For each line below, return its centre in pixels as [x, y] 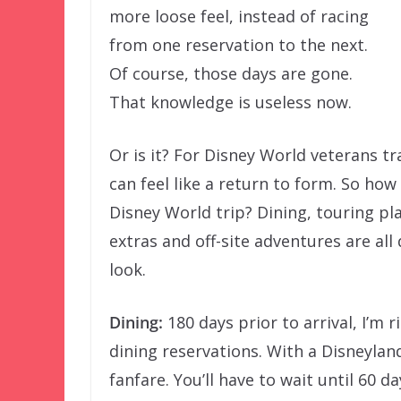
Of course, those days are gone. [231, 74]
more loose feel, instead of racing [239, 17]
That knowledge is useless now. [230, 102]
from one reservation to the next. [239, 45]
